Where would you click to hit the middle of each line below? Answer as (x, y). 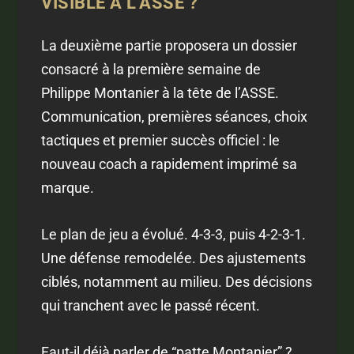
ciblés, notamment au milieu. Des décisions (177, 282)
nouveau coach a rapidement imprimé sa (169, 164)
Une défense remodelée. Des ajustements (174, 258)
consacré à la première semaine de (151, 70)
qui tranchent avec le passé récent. (151, 306)
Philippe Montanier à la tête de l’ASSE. (160, 93)
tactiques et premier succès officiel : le (161, 141)
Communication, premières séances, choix (175, 117)
